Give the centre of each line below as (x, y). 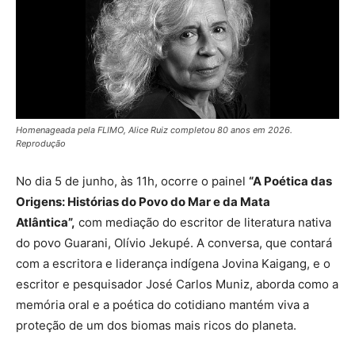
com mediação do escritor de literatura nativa (203, 223)
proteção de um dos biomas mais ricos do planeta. (156, 326)
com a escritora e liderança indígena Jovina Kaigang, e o (173, 264)
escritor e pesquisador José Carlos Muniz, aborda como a (177, 284)
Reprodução (41, 144)
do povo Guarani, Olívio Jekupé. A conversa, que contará (174, 243)
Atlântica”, (46, 223)
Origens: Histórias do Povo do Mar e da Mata (143, 202)
